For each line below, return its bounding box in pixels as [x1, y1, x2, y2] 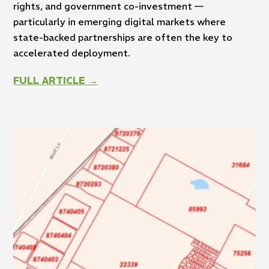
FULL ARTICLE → [13, 74, 98, 86]
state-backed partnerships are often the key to [13, 31, 233, 43]
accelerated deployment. [13, 46, 131, 59]
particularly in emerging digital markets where [13, 15, 226, 28]
